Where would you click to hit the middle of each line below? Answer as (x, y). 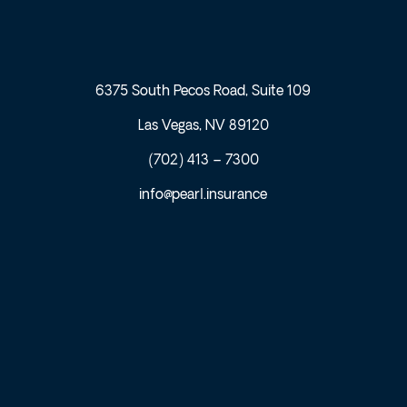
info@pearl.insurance (203, 195)
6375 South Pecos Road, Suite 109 (203, 92)
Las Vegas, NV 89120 (203, 126)
